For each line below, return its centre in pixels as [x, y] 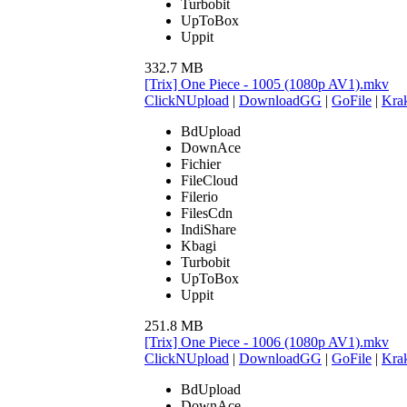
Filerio [199, 196]
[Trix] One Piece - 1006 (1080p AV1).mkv [267, 342]
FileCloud [209, 180]
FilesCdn [207, 213]
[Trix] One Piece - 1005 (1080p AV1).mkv [267, 84]
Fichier [201, 164]
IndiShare [208, 229]
